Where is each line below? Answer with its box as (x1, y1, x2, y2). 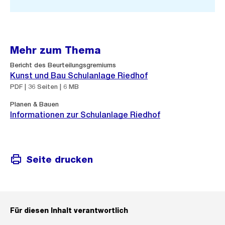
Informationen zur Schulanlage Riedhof (10, 110, 160, 120)
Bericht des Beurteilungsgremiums (10, 61, 116, 69)
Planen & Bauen (10, 100, 59, 108)
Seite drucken (26, 154, 93, 165)
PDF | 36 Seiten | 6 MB (10, 83, 79, 90)
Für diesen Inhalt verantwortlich (10, 206, 128, 214)
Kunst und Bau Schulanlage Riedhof (10, 71, 148, 80)
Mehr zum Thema (10, 44, 101, 56)
